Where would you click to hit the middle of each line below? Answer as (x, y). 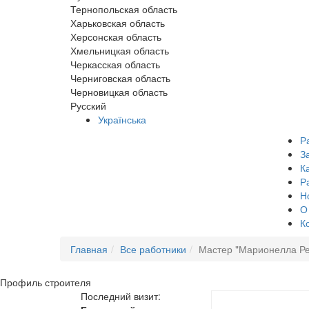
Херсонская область (116, 37)
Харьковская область (118, 23)
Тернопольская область (124, 9)
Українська (122, 119)
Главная (89, 249)
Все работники (153, 249)
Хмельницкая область (120, 50)
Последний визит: (121, 296)
